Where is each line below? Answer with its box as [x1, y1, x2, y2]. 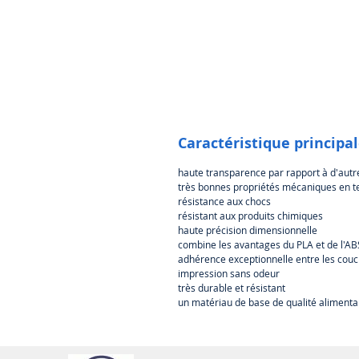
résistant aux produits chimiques [178, 208, 323, 222]
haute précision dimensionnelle [178, 223, 317, 236]
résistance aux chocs [178, 194, 271, 208]
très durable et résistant [178, 280, 285, 294]
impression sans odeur [178, 266, 280, 280]
